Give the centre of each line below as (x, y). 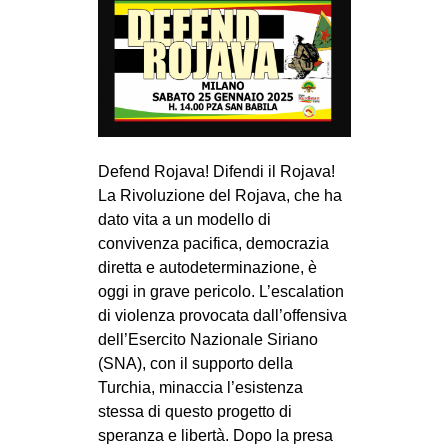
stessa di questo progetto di (194, 412)
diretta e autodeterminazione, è (207, 268)
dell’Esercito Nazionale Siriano (207, 340)
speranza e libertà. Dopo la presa (215, 436)
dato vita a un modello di (184, 220)
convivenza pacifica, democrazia (213, 244)
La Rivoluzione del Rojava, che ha (219, 196)
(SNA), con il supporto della (195, 364)
